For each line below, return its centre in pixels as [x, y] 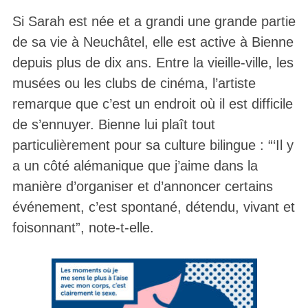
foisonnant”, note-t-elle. [83, 227]
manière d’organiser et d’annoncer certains [142, 186]
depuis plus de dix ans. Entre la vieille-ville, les [153, 62]
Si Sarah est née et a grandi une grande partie [154, 21]
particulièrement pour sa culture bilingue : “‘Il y [153, 145]
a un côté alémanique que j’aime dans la [135, 165]
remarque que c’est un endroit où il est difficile [152, 103]
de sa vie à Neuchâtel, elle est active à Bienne [153, 42]
